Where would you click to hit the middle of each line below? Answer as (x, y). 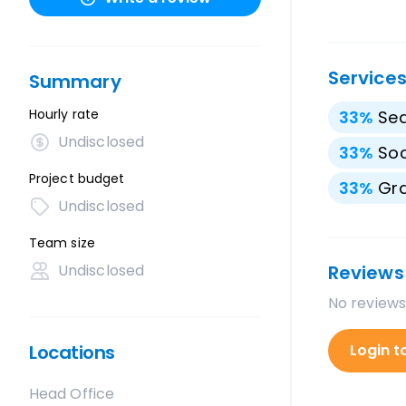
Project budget (77, 179)
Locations (72, 353)
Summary (75, 82)
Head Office (72, 394)
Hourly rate (64, 114)
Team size (62, 243)
